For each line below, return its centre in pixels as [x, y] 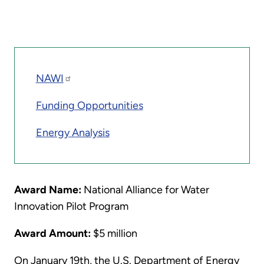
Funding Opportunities [89, 106]
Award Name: [48, 189]
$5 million [114, 233]
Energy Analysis [72, 133]
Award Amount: [52, 233]
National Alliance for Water [145, 189]
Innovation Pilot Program [71, 206]
